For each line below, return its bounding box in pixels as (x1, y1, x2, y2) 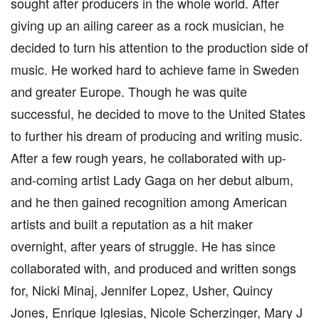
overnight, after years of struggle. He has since (11, 236, 276, 255)
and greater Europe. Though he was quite (11, 82, 247, 100)
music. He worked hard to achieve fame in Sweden (11, 60, 299, 78)
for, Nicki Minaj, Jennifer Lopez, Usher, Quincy (11, 281, 273, 299)
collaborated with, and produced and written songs (11, 258, 296, 277)
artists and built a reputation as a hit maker (11, 214, 253, 233)
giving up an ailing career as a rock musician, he (11, 16, 284, 34)
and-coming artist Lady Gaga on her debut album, (11, 170, 293, 189)
